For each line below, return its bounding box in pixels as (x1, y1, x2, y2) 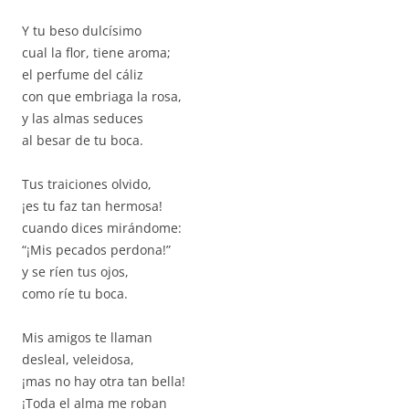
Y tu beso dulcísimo (22, 22, 142, 39)
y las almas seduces (22, 110, 143, 127)
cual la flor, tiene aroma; (22, 44, 171, 61)
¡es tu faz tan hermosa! (22, 197, 163, 215)
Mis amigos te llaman (22, 329, 152, 346)
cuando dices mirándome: (22, 219, 182, 236)
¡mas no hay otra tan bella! (22, 372, 185, 390)
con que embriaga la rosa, (22, 88, 182, 105)
